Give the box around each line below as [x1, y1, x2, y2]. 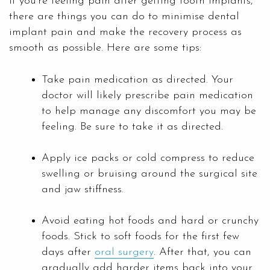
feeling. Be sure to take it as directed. [42, 121, 223, 133]
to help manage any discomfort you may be [42, 105, 256, 117]
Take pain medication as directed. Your [42, 74, 233, 86]
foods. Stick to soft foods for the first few [42, 230, 239, 242]
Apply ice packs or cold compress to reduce [42, 152, 254, 164]
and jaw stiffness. [42, 183, 124, 195]
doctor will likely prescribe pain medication [42, 89, 253, 101]
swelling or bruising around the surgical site [42, 168, 257, 180]
